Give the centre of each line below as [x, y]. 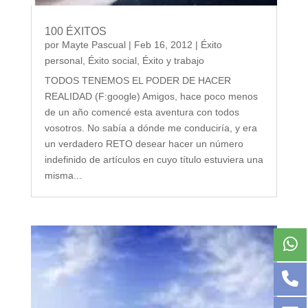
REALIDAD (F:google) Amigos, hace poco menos [151, 96]
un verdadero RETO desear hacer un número [144, 143]
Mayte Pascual [93, 44]
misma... [63, 175]
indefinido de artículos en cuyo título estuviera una [154, 159]
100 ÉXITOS [75, 31]
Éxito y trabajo [173, 60]
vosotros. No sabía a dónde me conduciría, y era [151, 128]
